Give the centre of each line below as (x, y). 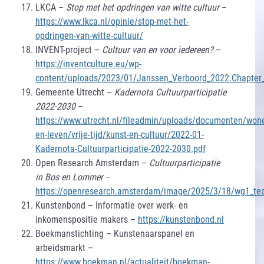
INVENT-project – (69, 49)
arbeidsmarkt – (64, 247)
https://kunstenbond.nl (181, 219)
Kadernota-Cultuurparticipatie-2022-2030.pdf (121, 148)
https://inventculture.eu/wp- (88, 64)
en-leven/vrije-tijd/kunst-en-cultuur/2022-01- (120, 134)
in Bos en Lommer (69, 177)
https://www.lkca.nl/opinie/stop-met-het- (112, 21)
